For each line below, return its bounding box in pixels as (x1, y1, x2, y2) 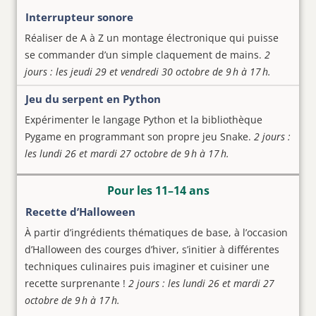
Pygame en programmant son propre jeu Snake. (25, 129, 254, 143)
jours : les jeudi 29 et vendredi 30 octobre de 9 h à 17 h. (25, 64, 271, 78)
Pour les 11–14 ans (107, 182, 209, 198)
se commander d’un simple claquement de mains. (25, 47, 265, 61)
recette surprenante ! (25, 276, 128, 290)
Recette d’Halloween (25, 204, 135, 219)
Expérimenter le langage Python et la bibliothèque (25, 112, 262, 126)
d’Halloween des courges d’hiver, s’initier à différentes (25, 242, 279, 256)
